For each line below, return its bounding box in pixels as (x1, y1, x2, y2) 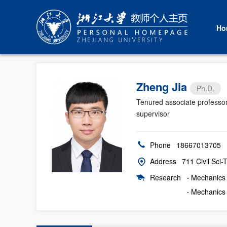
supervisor (136, 108, 170, 119)
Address (150, 156, 176, 166)
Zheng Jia (136, 79, 190, 95)
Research (150, 172, 181, 182)
